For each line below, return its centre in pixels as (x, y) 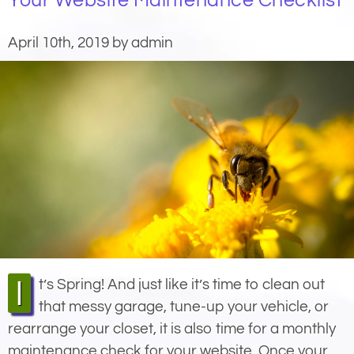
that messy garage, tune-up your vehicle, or (184, 306)
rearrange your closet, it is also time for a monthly (172, 328)
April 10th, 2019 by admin (90, 42)
